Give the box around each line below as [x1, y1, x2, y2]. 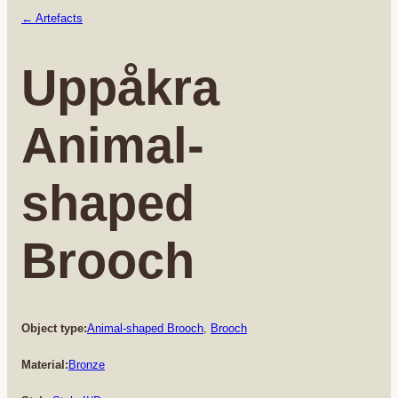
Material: [21, 357, 68, 371]
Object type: [21, 321, 87, 335]
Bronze [68, 357, 105, 371]
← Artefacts [21, 12, 83, 25]
